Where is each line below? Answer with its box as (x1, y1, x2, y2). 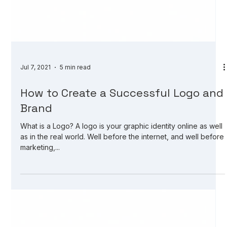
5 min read (60, 167, 91, 175)
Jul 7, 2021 (20, 167, 51, 175)
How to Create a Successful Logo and (20, 188, 224, 203)
